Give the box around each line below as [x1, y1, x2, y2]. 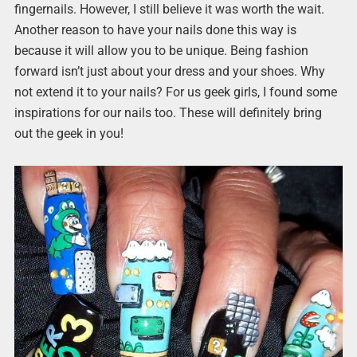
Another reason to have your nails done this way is [14, 22, 296, 38]
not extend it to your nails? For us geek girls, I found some [14, 84, 337, 100]
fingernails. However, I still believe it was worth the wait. [14, 2, 324, 18]
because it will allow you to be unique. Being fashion [14, 43, 308, 59]
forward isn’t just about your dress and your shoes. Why [14, 64, 325, 80]
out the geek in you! [14, 126, 124, 142]
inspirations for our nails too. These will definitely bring [14, 105, 322, 121]
